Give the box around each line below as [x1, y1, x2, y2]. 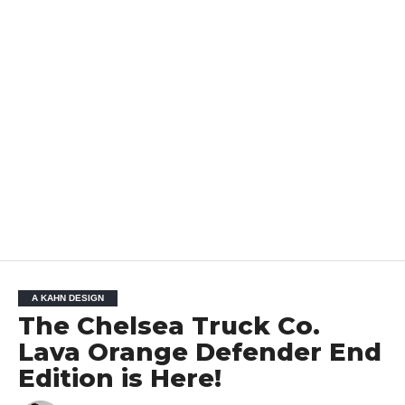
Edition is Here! [17, 363, 221, 393]
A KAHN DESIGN [31, 292, 104, 303]
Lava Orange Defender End [17, 336, 381, 367]
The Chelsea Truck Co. [17, 310, 320, 341]
